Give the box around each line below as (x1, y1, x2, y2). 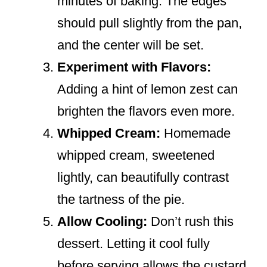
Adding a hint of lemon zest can (57, 82, 238, 97)
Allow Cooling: (57, 214, 147, 229)
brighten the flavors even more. (57, 104, 235, 119)
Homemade (160, 126, 231, 141)
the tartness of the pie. (57, 192, 185, 207)
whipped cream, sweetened (57, 148, 215, 163)
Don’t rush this (147, 214, 234, 229)
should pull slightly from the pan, (57, 15, 242, 31)
